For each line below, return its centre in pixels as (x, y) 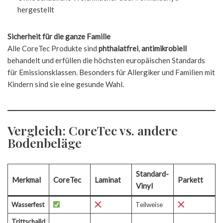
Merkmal (26, 180)
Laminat (108, 180)
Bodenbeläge (45, 143)
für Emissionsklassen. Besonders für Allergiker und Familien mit (111, 72)
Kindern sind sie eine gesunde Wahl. (66, 84)
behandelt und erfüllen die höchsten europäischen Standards (106, 60)
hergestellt (36, 9)
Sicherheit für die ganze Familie (59, 36)
